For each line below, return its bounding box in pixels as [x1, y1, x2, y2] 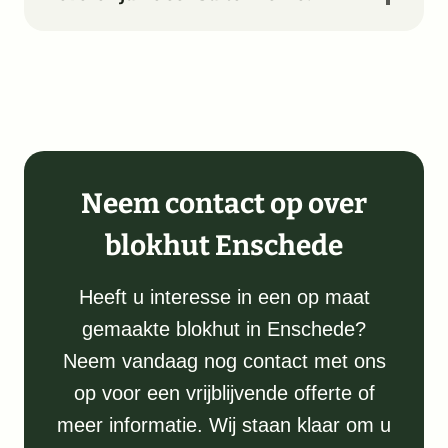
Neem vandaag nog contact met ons [62, 350, 386, 373]
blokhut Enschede [105, 229, 343, 263]
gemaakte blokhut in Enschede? [82, 318, 366, 341]
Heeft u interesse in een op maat [78, 286, 370, 309]
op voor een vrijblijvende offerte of [73, 382, 375, 405]
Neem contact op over [81, 187, 367, 221]
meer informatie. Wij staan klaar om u [57, 414, 391, 437]
